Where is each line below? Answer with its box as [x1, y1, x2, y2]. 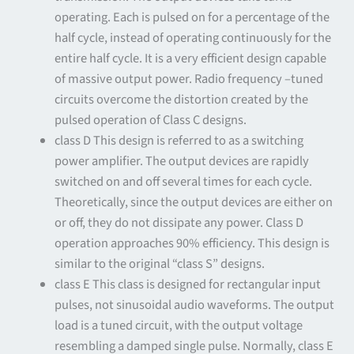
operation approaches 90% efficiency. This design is [55, 233, 330, 253]
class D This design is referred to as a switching [55, 130, 304, 150]
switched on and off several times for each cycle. [55, 171, 313, 191]
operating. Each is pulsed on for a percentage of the [55, 7, 330, 27]
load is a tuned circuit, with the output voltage [55, 315, 303, 335]
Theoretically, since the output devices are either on [55, 192, 333, 212]
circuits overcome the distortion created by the [55, 89, 309, 109]
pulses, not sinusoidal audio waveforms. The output [55, 295, 335, 314]
